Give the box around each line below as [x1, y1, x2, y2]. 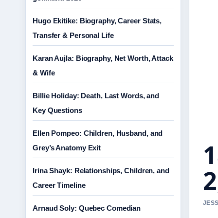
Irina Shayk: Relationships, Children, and [33, 166, 169, 175]
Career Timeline [33, 181, 86, 189]
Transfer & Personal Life [33, 31, 114, 39]
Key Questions [33, 106, 82, 114]
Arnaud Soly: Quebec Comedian [33, 204, 141, 212]
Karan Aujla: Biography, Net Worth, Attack [33, 54, 173, 62]
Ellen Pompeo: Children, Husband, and [33, 129, 163, 137]
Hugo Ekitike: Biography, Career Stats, [33, 17, 162, 25]
